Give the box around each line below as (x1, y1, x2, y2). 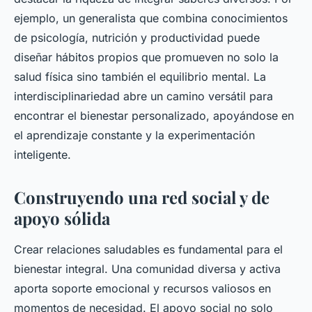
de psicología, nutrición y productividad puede (14, 31, 260, 45)
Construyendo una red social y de (14, 186, 270, 209)
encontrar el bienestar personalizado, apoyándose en (14, 109, 294, 123)
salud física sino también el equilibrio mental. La (14, 70, 266, 84)
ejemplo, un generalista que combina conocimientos (14, 11, 288, 26)
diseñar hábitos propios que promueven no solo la (14, 50, 279, 65)
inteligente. (14, 148, 71, 162)
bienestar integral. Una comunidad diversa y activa (14, 262, 281, 276)
